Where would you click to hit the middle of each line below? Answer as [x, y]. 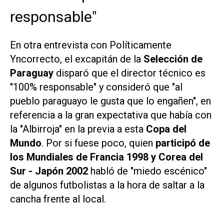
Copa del [166, 129]
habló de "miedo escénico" [147, 171]
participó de [183, 143]
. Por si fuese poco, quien [98, 143]
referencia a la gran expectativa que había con [111, 115]
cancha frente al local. [58, 199]
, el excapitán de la [100, 59]
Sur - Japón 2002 [49, 171]
